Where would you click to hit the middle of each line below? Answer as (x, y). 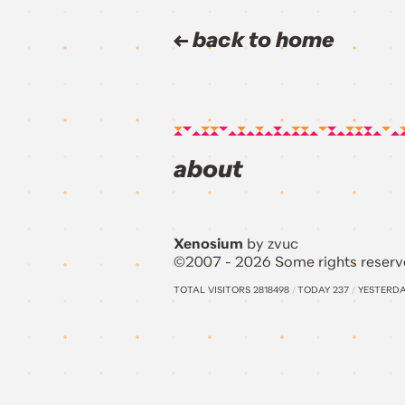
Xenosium (208, 244)
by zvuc (271, 244)
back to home (261, 40)
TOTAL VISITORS (213, 290)
